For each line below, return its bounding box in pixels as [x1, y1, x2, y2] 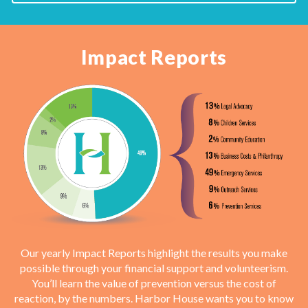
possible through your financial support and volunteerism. [20, 261, 288, 274]
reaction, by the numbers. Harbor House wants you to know [14, 291, 294, 305]
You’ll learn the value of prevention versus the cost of [32, 276, 276, 289]
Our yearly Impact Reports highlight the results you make [21, 245, 287, 259]
